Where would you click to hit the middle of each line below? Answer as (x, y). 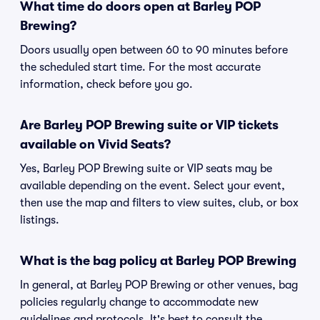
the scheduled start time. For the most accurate (140, 67)
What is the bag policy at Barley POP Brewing (158, 261)
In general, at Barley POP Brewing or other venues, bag (159, 285)
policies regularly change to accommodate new (139, 302)
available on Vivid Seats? (95, 144)
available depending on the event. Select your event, (152, 186)
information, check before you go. (106, 84)
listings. (40, 220)
